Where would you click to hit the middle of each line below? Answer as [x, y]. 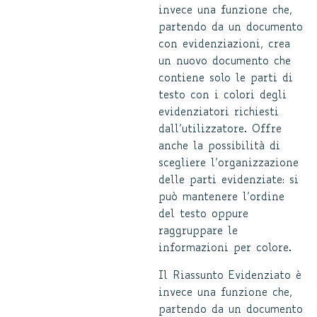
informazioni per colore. [225, 249]
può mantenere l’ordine [221, 198]
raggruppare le [198, 232]
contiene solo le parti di [226, 79]
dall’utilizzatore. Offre [220, 130]
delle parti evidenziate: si [229, 181]
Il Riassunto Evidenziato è [230, 276]
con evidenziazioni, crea [224, 45]
